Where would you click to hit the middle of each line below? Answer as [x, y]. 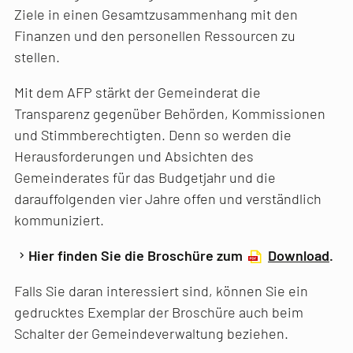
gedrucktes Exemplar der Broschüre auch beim [159, 312]
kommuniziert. [59, 219]
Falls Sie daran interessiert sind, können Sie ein [161, 290]
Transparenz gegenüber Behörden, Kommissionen [170, 113]
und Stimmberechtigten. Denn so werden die [153, 134]
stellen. [37, 56]
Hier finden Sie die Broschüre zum [137, 255]
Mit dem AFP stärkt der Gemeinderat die [137, 92]
